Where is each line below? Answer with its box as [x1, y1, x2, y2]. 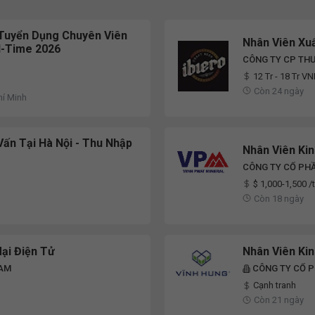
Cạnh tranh [253, 280, 296, 291]
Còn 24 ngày [254, 85, 304, 96]
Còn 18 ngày [254, 193, 304, 204]
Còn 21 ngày [254, 295, 304, 306]
